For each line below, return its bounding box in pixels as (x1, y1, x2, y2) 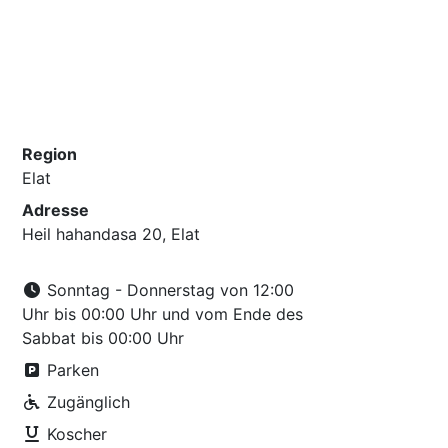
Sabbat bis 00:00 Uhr (22, 328, 185, 348)
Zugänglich (42, 392, 131, 412)
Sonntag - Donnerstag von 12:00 (42, 280, 295, 300)
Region (22, 144, 78, 164)
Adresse (22, 200, 90, 220)
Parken (42, 360, 100, 380)
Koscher (42, 424, 108, 444)
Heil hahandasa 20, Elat (22, 224, 201, 244)
